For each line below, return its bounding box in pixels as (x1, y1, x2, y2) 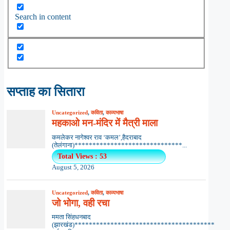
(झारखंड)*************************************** (51, 221, 215, 229)
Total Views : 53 (57, 152, 107, 160)
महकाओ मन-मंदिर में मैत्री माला (51, 118, 158, 129)
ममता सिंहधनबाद (51, 214, 91, 221)
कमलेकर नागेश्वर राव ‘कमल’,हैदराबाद (51, 133, 142, 141)
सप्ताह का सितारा (7, 85, 85, 99)
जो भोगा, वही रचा (51, 197, 109, 208)
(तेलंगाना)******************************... (51, 141, 187, 149)
